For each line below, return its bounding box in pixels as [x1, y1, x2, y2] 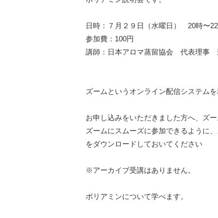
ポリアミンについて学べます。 [86, 192, 188, 200]
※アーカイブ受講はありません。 [86, 165, 195, 174]
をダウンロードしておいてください [86, 139, 202, 148]
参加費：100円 [86, 34, 134, 43]
